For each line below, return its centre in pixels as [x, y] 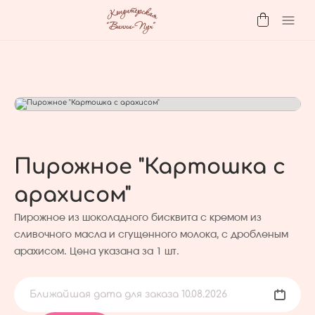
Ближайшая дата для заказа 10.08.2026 [128, 294]
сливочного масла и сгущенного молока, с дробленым [151, 235]
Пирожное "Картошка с [150, 167]
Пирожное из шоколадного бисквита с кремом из [138, 218]
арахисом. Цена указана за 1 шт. [97, 252]
